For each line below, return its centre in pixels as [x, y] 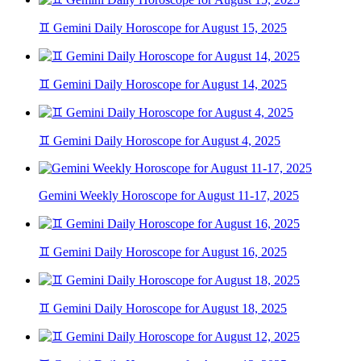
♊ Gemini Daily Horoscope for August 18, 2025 [163, 309]
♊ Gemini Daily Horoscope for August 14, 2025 [163, 85]
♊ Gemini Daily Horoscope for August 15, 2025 [163, 28]
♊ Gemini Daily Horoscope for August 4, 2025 [160, 141]
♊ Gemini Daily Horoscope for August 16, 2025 [163, 252]
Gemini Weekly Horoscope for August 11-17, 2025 [169, 196]
